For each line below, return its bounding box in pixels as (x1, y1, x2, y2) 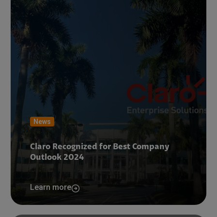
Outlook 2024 (30, 154, 84, 162)
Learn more (30, 183, 72, 192)
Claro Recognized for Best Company (30, 143, 170, 152)
